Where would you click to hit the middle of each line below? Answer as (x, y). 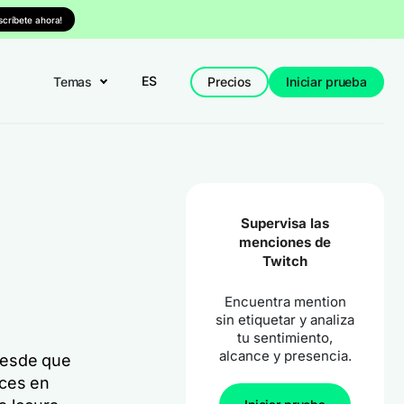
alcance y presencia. (285, 356)
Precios (229, 81)
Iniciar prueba (326, 81)
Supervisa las (285, 223)
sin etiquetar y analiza (285, 320)
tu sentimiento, (285, 338)
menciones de (285, 242)
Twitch (285, 261)
